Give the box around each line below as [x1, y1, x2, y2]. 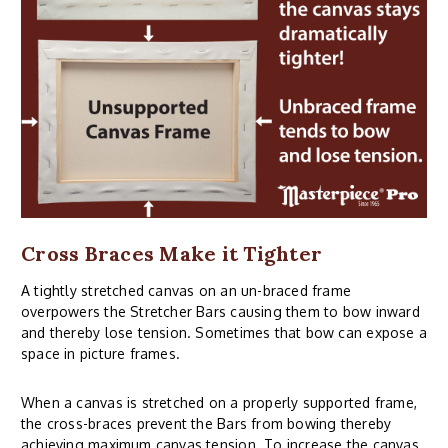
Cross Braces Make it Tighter [21, 240, 322, 266]
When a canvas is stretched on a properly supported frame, [21, 393, 417, 411]
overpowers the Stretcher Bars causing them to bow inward [21, 302, 420, 320]
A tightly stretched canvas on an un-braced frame [21, 281, 352, 299]
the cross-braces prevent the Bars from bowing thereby [21, 414, 392, 432]
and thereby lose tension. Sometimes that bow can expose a [21, 323, 427, 341]
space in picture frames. [21, 344, 181, 362]
